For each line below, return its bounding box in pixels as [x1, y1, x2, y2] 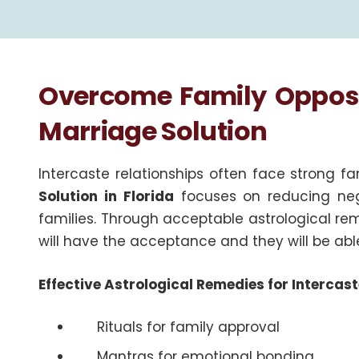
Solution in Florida [38, 187, 174, 206]
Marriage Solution [38, 113, 268, 149]
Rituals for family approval [96, 317, 280, 337]
